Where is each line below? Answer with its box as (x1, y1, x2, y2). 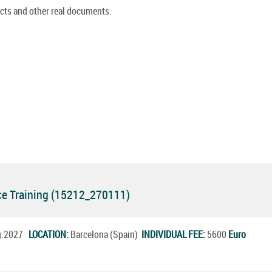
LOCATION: (29, 227, 70, 241)
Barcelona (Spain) (70, 227, 141, 241)
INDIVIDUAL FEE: (141, 227, 207, 241)
